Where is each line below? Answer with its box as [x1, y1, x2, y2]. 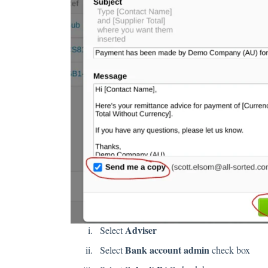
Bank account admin [124, 243, 209, 257]
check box [209, 243, 250, 257]
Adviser [124, 223, 157, 237]
